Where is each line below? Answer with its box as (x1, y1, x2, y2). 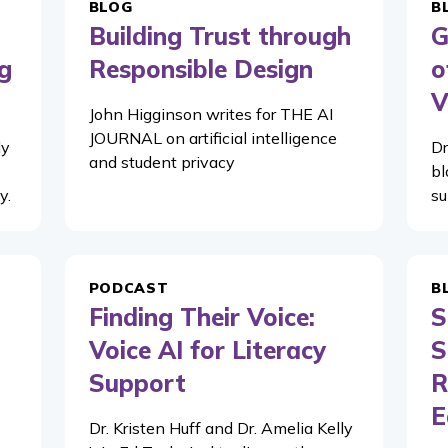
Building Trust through (88, 21, 351, 51)
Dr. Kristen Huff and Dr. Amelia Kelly (88, 418, 353, 438)
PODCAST (88, 279, 169, 297)
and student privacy (88, 152, 235, 172)
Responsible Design (88, 54, 313, 84)
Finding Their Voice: (88, 302, 315, 332)
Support (88, 368, 186, 398)
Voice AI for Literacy (88, 335, 326, 365)
